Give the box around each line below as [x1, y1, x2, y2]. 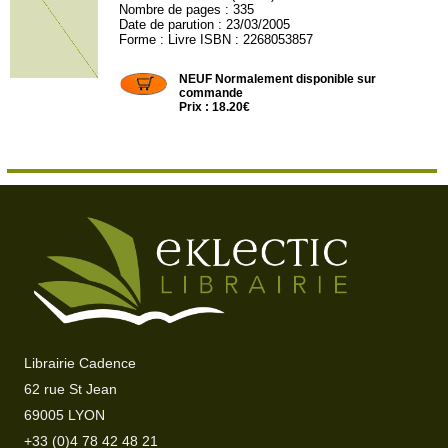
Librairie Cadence [24, 355, 137, 372]
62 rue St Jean [24, 381, 118, 398]
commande [179, 86, 244, 100]
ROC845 [119, 47, 169, 62]
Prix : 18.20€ [179, 100, 251, 114]
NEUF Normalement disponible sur [179, 72, 377, 86]
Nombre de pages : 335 [119, 2, 255, 17]
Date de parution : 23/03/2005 [119, 17, 291, 32]
